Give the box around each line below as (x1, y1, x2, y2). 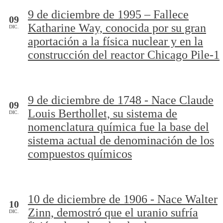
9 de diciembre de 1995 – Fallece (28, 8, 189, 21)
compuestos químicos (28, 147, 132, 160)
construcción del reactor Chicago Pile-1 (28, 48, 220, 61)
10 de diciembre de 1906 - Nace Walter (28, 193, 218, 206)
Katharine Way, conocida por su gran (28, 21, 206, 34)
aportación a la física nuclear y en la (28, 35, 203, 48)
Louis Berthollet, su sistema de (28, 107, 177, 120)
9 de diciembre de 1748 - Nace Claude (28, 94, 214, 107)
